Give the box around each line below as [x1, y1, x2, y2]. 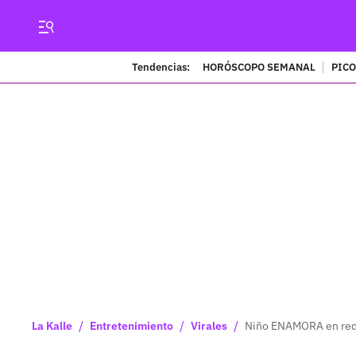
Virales [191, 319, 227, 333]
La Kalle [32, 319, 72, 333]
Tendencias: [132, 60, 190, 74]
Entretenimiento [90, 319, 173, 333]
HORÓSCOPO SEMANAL [203, 60, 315, 74]
